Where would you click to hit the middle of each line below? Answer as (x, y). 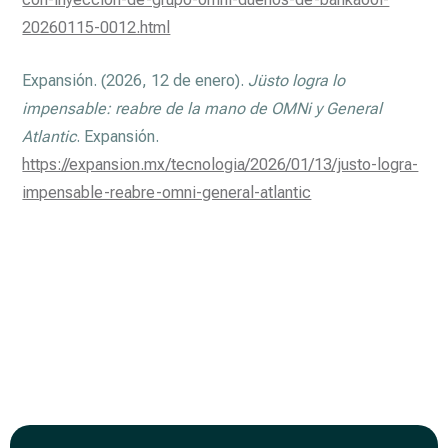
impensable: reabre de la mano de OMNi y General (202, 108)
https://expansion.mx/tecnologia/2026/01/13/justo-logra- (220, 164)
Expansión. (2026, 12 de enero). (135, 80)
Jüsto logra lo (297, 80)
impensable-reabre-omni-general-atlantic (167, 192)
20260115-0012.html (96, 27)
